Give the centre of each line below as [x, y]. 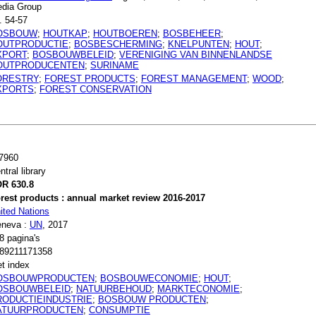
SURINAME [114, 65]
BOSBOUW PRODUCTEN [152, 300]
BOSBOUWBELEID [73, 54]
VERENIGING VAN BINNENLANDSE [195, 54]
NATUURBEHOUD [114, 289]
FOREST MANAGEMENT [194, 78]
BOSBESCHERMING [118, 44]
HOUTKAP [65, 33]
